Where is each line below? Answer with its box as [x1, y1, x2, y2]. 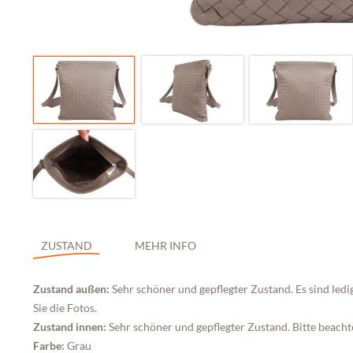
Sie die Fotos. [33, 300, 97, 314]
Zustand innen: [33, 319, 109, 333]
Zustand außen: [33, 281, 112, 295]
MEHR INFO [134, 238, 196, 252]
